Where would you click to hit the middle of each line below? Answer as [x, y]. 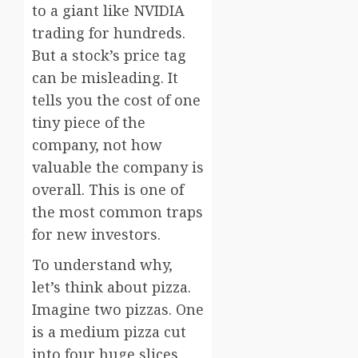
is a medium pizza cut [109, 332]
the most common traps [117, 212]
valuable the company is [118, 167]
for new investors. [96, 235]
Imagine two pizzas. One [118, 310]
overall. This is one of [108, 190]
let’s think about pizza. [111, 287]
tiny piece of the [89, 123]
